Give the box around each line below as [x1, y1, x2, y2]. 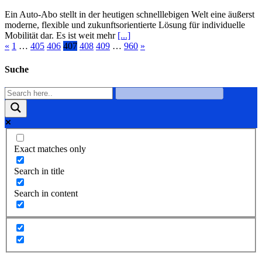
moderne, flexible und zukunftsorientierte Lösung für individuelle [5, 20, 245, 30]
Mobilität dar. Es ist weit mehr [5, 30, 118, 41]
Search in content [14, 188, 78, 199]
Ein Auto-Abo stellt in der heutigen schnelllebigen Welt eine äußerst [5, 9, 254, 20]
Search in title [14, 166, 64, 177]
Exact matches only [14, 144, 86, 154]
